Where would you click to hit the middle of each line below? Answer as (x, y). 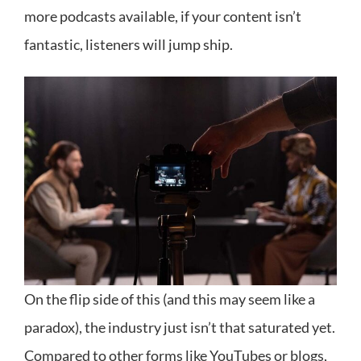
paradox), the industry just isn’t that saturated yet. (180, 327)
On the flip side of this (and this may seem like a (170, 299)
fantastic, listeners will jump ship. (130, 45)
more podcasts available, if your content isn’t (163, 17)
